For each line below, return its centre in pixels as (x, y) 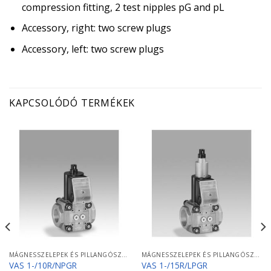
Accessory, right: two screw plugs (96, 28)
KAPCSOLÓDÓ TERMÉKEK (72, 103)
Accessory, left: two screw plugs (93, 49)
